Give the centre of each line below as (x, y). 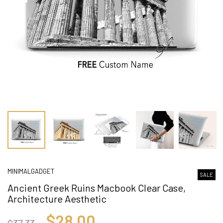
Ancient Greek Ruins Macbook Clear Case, (97, 187)
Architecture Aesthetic (57, 198)
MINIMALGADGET (31, 171)
